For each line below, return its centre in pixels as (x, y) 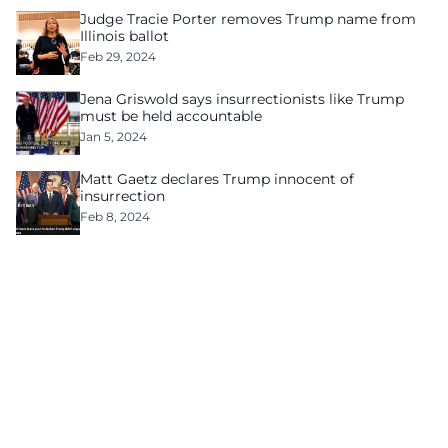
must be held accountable (171, 116)
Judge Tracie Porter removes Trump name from (248, 19)
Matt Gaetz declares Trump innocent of (217, 179)
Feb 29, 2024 (118, 56)
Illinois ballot (124, 36)
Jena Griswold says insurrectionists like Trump (242, 99)
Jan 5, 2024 (113, 136)
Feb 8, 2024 (115, 216)
